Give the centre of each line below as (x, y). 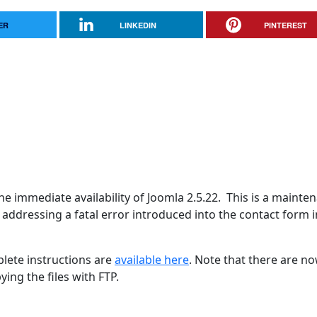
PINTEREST (285, 25)
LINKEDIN (138, 25)
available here (152, 260)
